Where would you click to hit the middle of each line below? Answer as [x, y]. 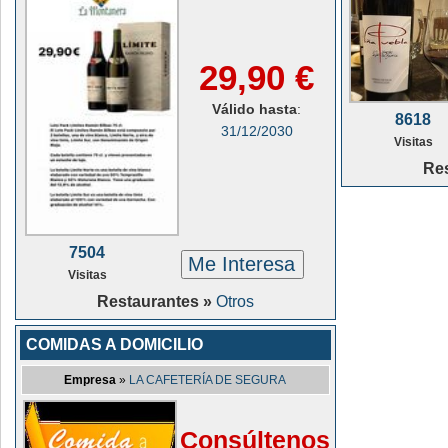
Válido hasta [255, 109]
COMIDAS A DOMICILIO [114, 344]
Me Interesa [242, 264]
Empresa [90, 380]
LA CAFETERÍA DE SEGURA [208, 380]
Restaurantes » [156, 301]
